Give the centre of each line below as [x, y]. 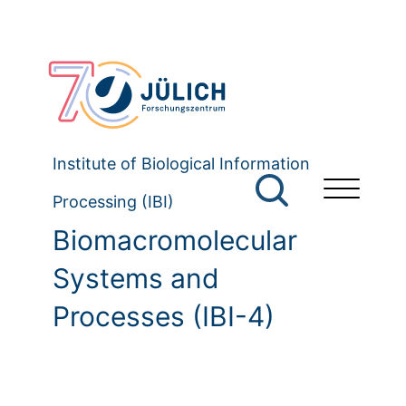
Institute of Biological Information [181, 164]
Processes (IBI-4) [164, 317]
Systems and [136, 279]
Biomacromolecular [175, 241]
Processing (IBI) [113, 202]
